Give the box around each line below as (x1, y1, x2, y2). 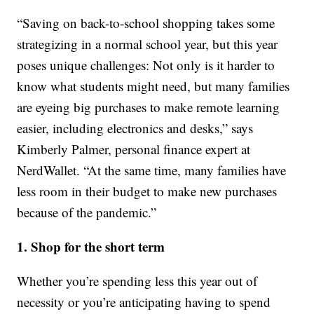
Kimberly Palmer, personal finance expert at (17, 140, 251, 158)
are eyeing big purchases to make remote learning (17, 98, 280, 116)
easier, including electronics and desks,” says (17, 119, 254, 137)
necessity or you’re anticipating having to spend (17, 293, 271, 311)
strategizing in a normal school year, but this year (17, 35, 278, 53)
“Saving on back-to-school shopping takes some (17, 14, 275, 32)
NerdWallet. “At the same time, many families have (17, 161, 287, 179)
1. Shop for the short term (17, 237, 165, 257)
